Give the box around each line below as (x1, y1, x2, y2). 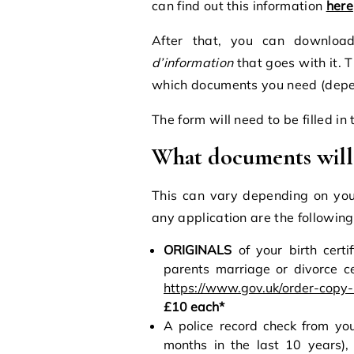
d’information (152, 54, 234, 70)
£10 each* (164, 298, 224, 314)
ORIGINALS (164, 241, 232, 258)
